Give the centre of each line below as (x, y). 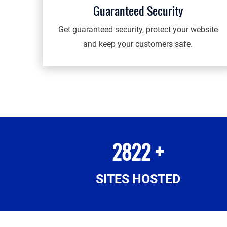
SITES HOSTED (138, 179)
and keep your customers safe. (138, 44)
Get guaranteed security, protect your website (138, 30)
